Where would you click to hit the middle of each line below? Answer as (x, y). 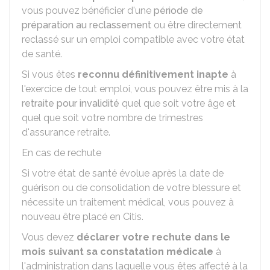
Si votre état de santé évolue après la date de (123, 173)
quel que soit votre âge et (177, 103)
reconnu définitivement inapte (153, 74)
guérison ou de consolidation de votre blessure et (131, 188)
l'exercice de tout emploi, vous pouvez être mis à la (135, 89)
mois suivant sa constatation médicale (118, 252)
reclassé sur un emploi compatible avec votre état (133, 39)
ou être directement (196, 25)
